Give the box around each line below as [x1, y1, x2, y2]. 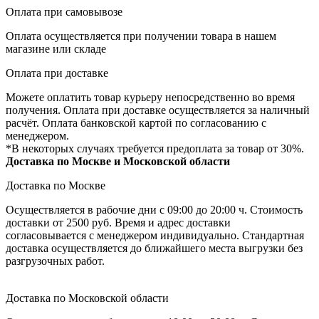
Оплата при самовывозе [6, 5, 122, 18]
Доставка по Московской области [6, 291, 169, 304]
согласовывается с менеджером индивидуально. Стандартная [6, 229, 304, 241]
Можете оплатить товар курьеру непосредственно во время [6, 90, 295, 103]
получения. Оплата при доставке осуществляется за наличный [6, 103, 310, 116]
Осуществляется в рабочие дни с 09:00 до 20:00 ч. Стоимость [6, 203, 303, 216]
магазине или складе [6, 42, 106, 55]
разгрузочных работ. [6, 254, 105, 267]
